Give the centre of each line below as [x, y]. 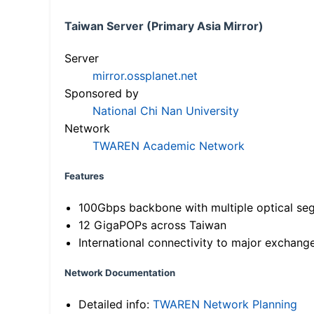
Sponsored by [102, 94]
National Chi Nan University [166, 111]
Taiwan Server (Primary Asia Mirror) [164, 26]
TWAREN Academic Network [169, 146]
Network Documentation [120, 273]
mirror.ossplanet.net [145, 76]
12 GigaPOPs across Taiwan [152, 225]
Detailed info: [116, 305]
